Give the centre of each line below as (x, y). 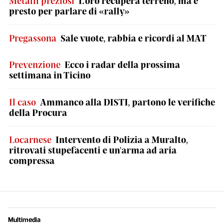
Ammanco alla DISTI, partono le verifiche (127, 102)
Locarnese (30, 139)
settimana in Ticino (50, 75)
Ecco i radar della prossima (122, 64)
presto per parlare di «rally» (69, 11)
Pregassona (33, 38)
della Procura (38, 112)
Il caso (22, 102)
